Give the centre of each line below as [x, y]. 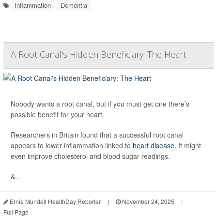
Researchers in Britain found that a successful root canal [97, 135]
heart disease [154, 145]
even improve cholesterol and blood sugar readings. [90, 156]
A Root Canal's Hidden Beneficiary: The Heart [98, 54]
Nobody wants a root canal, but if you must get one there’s [100, 104]
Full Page [16, 212]
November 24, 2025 [147, 201]
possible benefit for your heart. [57, 114]
